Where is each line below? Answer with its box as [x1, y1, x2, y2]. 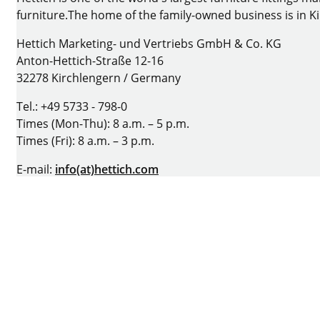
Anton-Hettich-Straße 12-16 [16, 52, 164, 69]
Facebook [29, 237, 81, 254]
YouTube [86, 237, 135, 254]
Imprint [16, 286, 56, 302]
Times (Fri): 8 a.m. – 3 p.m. [16, 132, 157, 149]
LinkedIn [115, 237, 161, 254]
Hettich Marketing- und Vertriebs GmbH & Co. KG [16, 35, 281, 51]
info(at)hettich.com [55, 161, 159, 177]
